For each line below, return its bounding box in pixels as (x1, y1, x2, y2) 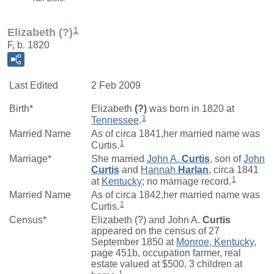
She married (91, 153, 147, 164)
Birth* (9, 103, 33, 114)
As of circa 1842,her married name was (91, 189, 260, 200)
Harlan (178, 164, 209, 175)
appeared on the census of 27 (91, 225, 220, 236)
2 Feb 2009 (91, 80, 141, 91)
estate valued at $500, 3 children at (91, 258, 242, 269)
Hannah (141, 164, 178, 175)
